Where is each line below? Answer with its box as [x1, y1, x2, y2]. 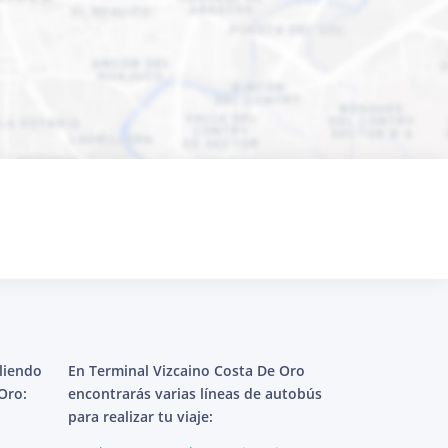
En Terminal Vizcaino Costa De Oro [68, 360, 305, 380]
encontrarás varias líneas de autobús [68, 383, 322, 403]
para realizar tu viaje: [68, 406, 213, 426]
